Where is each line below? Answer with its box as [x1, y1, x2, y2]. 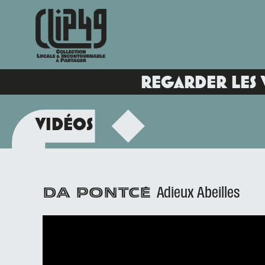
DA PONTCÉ [43, 187, 157, 201]
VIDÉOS [35, 114, 93, 134]
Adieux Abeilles [157, 182, 240, 201]
